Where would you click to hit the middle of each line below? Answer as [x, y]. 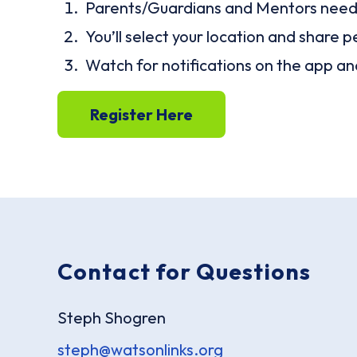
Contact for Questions [184, 271]
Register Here [141, 114]
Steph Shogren [112, 317]
